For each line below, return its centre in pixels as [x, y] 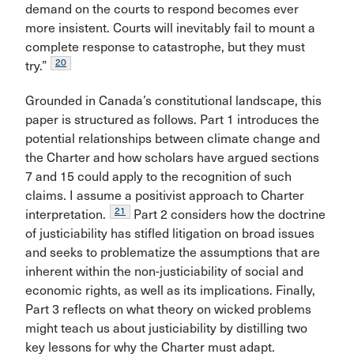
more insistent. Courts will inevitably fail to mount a [170, 28]
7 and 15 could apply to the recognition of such [158, 177]
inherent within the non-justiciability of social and [164, 271]
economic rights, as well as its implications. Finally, [170, 290]
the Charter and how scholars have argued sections [172, 158]
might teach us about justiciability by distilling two [166, 328]
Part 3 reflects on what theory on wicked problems [168, 309]
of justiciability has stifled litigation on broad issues [170, 233]
